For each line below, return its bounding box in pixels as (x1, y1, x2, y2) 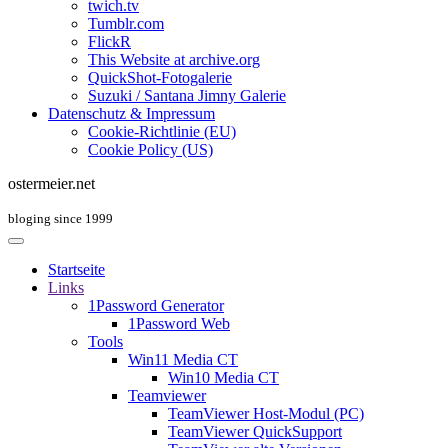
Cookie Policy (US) (88, 141, 213, 158)
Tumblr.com (88, 15, 164, 32)
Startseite (48, 261, 105, 278)
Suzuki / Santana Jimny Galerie (88, 87, 286, 104)
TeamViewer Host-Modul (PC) (168, 405, 364, 422)
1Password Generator (88, 297, 224, 314)
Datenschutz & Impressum (48, 105, 215, 122)
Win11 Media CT (128, 351, 238, 368)
